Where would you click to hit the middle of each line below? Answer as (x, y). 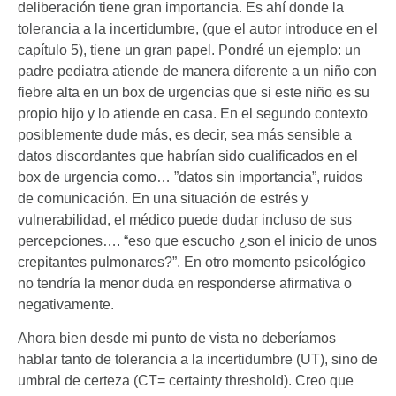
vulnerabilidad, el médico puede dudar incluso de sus (185, 219)
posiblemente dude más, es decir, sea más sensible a (185, 134)
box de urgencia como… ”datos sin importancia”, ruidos (190, 177)
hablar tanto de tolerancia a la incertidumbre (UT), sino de (198, 360)
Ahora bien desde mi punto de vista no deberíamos (177, 339)
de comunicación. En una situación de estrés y (163, 198)
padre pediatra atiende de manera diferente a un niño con (197, 71)
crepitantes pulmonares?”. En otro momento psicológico (192, 262)
